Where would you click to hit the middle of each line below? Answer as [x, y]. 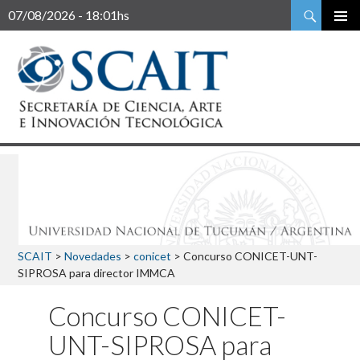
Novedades [93, 256]
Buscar [23, 9]
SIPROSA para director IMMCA [96, 273]
